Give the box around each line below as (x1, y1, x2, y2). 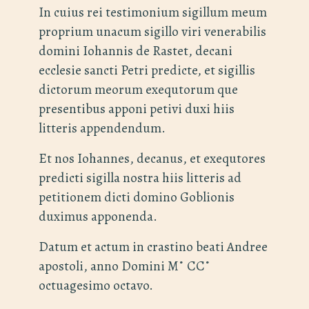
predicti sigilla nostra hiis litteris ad (39, 168, 241, 188)
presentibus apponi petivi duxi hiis (39, 99, 235, 119)
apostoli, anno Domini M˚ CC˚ (39, 257, 210, 276)
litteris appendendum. (39, 119, 166, 138)
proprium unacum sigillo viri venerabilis (39, 22, 266, 41)
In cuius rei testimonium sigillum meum (39, 3, 267, 22)
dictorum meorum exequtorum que (39, 80, 238, 99)
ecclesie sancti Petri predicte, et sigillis (39, 61, 255, 80)
